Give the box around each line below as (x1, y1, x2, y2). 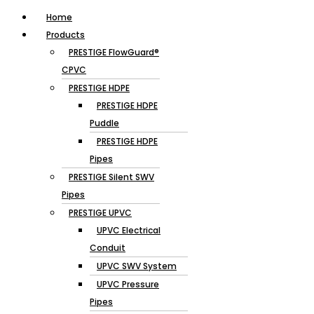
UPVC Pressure (97, 291, 159, 303)
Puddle (90, 130, 119, 142)
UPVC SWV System (97, 273, 177, 285)
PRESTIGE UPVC (69, 219, 132, 232)
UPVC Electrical (97, 237, 161, 250)
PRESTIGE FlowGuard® (69, 59, 159, 71)
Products (46, 41, 85, 54)
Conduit (90, 254, 125, 267)
